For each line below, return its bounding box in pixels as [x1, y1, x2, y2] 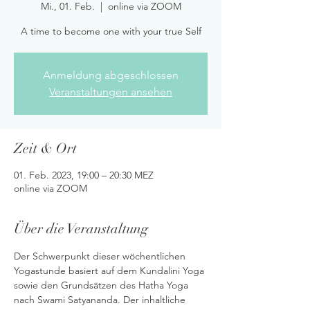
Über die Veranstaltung [14, 220, 148, 237]
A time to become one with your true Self [20, 25, 201, 37]
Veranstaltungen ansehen [49, 85, 172, 98]
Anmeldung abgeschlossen [43, 69, 179, 82]
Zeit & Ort [14, 140, 77, 157]
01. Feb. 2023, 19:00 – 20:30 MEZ [14, 169, 154, 181]
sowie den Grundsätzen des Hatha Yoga [14, 279, 191, 291]
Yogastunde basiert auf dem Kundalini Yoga [14, 264, 207, 277]
